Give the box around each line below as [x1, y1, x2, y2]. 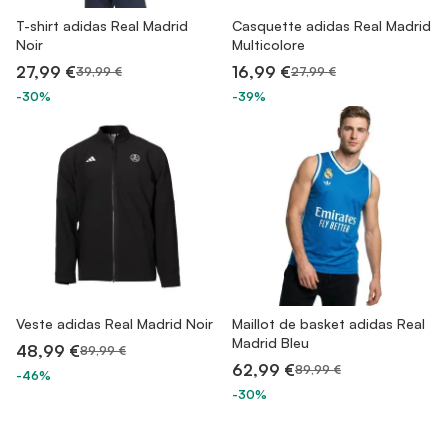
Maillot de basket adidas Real [232, 315, 425, 332]
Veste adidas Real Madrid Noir [16, 315, 213, 332]
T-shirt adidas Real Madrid [16, 17, 188, 34]
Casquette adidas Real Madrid [232, 17, 431, 34]
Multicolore [232, 36, 305, 53]
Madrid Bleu [232, 334, 309, 351]
